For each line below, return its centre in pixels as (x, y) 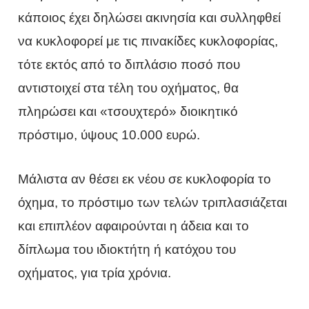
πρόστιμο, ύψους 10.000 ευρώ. (109, 134)
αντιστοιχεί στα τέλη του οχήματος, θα (129, 88)
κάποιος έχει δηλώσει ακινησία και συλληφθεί (150, 17)
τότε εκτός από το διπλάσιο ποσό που (129, 64)
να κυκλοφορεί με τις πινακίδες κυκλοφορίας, (148, 41)
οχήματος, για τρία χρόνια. (95, 273)
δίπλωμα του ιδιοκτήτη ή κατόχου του (127, 250)
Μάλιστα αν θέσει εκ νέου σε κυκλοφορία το (145, 179)
